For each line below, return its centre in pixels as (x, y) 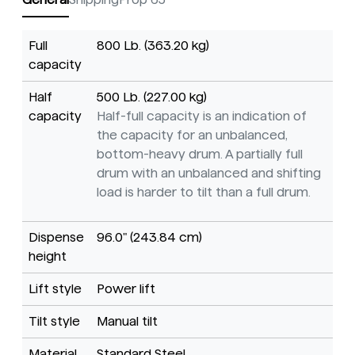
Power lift (126, 289)
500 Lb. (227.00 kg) (152, 97)
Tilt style (54, 322)
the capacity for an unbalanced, (192, 136)
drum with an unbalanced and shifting (209, 174)
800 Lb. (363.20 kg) (153, 46)
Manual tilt (127, 322)
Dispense (56, 238)
